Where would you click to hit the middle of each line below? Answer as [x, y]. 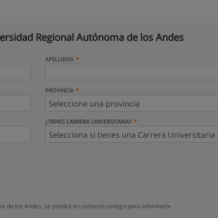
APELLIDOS [59, 59]
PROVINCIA [59, 90]
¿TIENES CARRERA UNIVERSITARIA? [88, 121]
